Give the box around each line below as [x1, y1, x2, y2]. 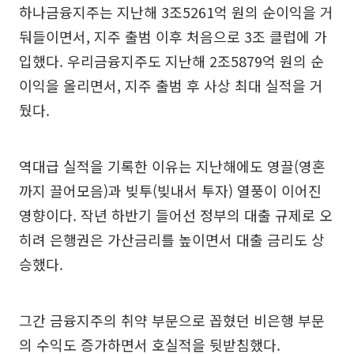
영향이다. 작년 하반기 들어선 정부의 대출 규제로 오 [19, 204, 333, 225]
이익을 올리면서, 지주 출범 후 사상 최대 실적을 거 [19, 74, 323, 96]
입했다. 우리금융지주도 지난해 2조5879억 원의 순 [19, 50, 324, 71]
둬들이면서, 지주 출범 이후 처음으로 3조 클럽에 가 [19, 25, 327, 47]
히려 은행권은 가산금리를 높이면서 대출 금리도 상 [19, 228, 325, 250]
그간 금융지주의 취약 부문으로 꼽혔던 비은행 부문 [19, 309, 325, 330]
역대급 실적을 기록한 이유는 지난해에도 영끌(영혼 [19, 155, 326, 176]
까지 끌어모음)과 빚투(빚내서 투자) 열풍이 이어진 [19, 179, 322, 201]
